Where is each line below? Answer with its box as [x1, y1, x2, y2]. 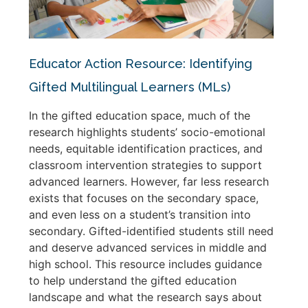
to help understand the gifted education [29, 273, 236, 287]
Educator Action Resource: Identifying [29, 56, 252, 71]
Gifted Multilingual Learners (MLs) [29, 79, 230, 94]
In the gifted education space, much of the [29, 108, 250, 122]
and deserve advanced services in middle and [29, 240, 267, 254]
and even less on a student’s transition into [29, 207, 251, 221]
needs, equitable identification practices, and [29, 141, 263, 155]
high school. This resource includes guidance [29, 256, 262, 271]
